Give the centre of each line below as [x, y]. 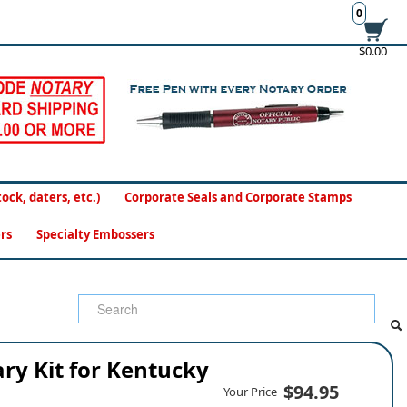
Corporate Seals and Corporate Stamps [238, 197]
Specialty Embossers [95, 234]
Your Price [250, 392]
